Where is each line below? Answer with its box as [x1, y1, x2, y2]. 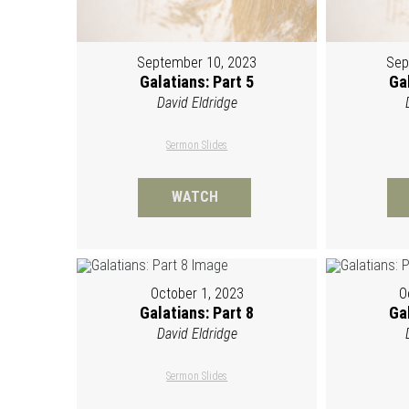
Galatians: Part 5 [140, 72, 255, 92]
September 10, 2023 [137, 54, 257, 72]
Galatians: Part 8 [140, 303, 255, 323]
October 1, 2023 [150, 285, 244, 303]
